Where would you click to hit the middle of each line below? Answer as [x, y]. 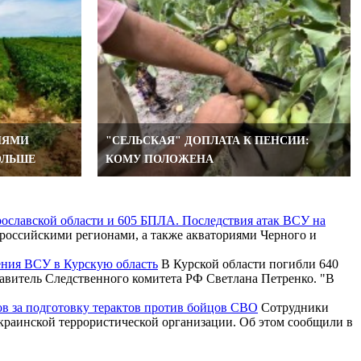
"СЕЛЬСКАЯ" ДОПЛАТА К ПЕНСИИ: [207, 140]
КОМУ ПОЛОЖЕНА [159, 159]
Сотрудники [293, 307]
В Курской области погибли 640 [248, 263]
